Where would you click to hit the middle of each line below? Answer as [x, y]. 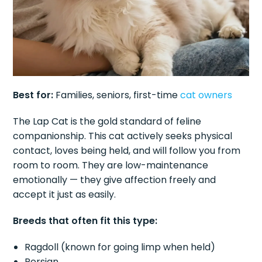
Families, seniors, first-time [117, 95]
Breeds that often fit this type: [85, 220]
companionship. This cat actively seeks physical [123, 136]
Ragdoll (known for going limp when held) [120, 247]
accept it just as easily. [65, 194]
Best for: [33, 95]
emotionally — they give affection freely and [115, 180]
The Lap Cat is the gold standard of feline [107, 121]
